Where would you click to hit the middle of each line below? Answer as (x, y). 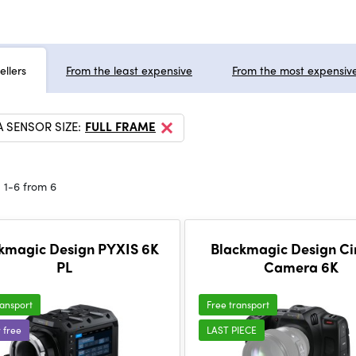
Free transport (238, 304)
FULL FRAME (120, 126)
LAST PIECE (232, 330)
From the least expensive (129, 70)
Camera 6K (301, 267)
